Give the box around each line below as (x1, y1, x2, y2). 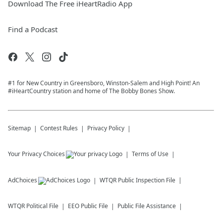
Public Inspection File (118, 176, 175, 185)
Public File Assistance (117, 202, 176, 211)
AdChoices (8, 176, 37, 185)
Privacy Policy (87, 124, 124, 133)
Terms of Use (132, 150, 168, 159)
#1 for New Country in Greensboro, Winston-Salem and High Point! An (8, 79, 200, 88)
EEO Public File (68, 202, 108, 211)
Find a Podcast (8, 24, 57, 35)
